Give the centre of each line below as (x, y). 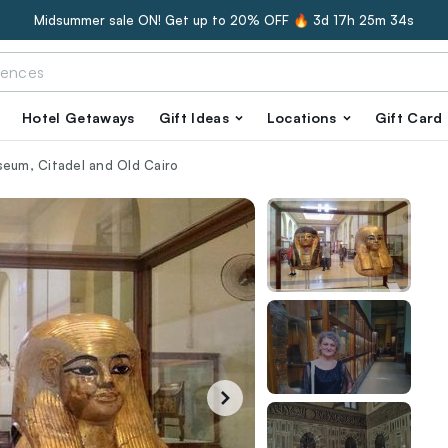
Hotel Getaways (78, 117)
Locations (301, 117)
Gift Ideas (193, 117)
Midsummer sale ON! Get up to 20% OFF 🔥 (172, 20)
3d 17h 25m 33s (363, 20)
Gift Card (408, 117)
